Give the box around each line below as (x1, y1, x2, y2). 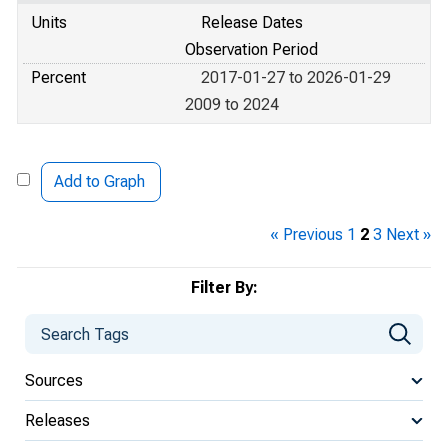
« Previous (270, 225, 343, 244)
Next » (386, 225, 431, 244)
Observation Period (185, 40, 318, 59)
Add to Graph (54, 172, 145, 191)
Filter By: (190, 278, 258, 297)
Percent (31, 68, 86, 87)
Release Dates (201, 13, 303, 32)
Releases (25, 410, 90, 430)
